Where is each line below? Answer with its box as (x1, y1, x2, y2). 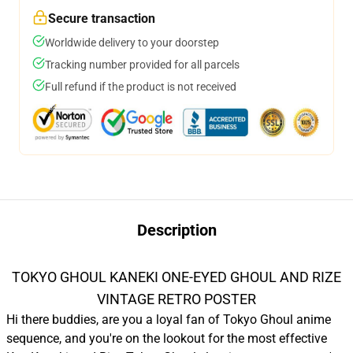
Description (136, 221, 217, 240)
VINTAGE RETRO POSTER (97, 291, 256, 307)
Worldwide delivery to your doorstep (45, 36, 219, 49)
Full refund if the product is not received (45, 80, 236, 93)
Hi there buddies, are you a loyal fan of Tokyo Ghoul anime (6, 312, 331, 327)
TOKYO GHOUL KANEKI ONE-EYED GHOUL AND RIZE (12, 269, 341, 285)
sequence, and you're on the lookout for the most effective (6, 331, 327, 346)
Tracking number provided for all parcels (45, 58, 240, 71)
